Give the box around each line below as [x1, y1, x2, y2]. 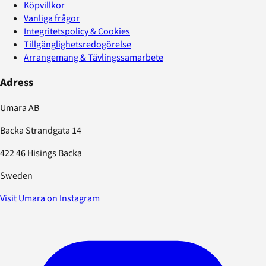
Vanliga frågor [24, 11, 80, 25]
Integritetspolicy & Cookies [24, 24, 130, 38]
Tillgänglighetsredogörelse [24, 37, 131, 51]
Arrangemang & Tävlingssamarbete [24, 50, 163, 64]
